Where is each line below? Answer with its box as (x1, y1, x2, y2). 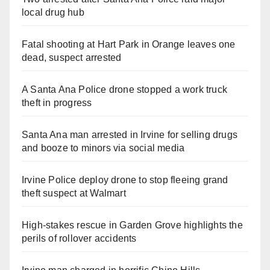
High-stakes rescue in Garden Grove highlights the (22, 220, 243, 231)
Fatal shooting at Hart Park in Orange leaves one (22, 39, 236, 50)
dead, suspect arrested (22, 52, 122, 63)
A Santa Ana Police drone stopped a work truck (22, 84, 228, 95)
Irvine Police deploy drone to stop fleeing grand (22, 175, 228, 186)
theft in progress (22, 98, 92, 108)
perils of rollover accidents (22, 233, 137, 244)
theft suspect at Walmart (22, 188, 126, 199)
